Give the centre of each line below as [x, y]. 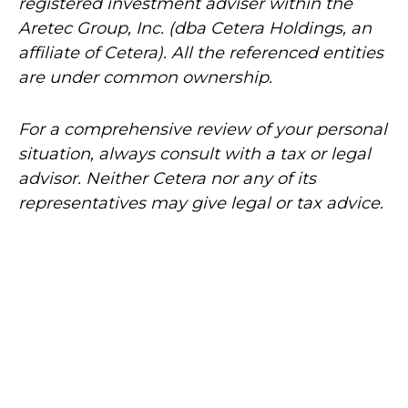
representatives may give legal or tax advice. [201, 203]
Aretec [45, 28]
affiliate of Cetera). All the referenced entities [201, 52]
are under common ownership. [145, 77]
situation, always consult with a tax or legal [194, 153]
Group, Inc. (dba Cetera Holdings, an [222, 28]
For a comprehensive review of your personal [203, 129]
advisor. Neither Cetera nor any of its [167, 178]
